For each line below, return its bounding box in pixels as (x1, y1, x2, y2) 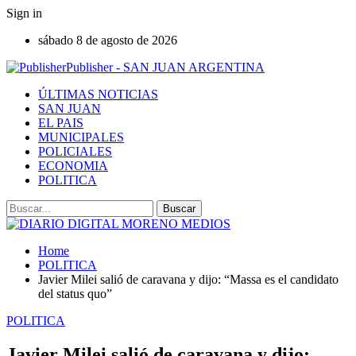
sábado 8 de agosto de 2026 (38, 33, 177, 47)
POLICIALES (38, 145, 112, 158)
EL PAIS (38, 116, 83, 130)
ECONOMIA (38, 159, 108, 172)
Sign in (6, 6, 42, 20)
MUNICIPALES (38, 130, 124, 144)
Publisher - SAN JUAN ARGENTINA (66, 60, 265, 74)
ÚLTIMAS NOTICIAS (38, 87, 158, 101)
